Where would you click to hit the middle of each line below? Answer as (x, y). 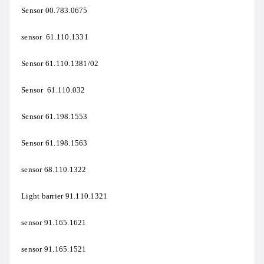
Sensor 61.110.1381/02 (60, 64)
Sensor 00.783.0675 (55, 11)
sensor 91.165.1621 (54, 223)
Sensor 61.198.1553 (55, 117)
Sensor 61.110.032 (53, 90)
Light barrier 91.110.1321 (65, 196)
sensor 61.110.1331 (55, 37)
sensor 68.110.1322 (54, 170)
